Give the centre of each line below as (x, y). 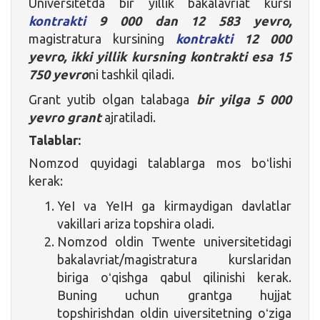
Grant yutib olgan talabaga (112, 99)
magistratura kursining (102, 38)
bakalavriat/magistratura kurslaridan (174, 259)
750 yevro (59, 74)
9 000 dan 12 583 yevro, (195, 20)
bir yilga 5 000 (244, 99)
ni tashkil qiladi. (131, 74)
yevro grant (65, 117)
